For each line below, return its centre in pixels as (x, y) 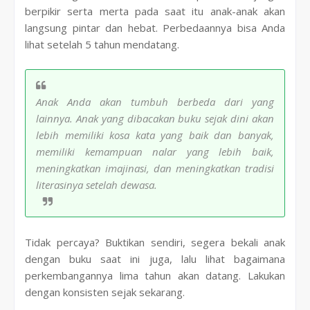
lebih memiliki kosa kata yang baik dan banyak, (155, 135)
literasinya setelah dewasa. (98, 184)
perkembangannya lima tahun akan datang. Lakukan (155, 275)
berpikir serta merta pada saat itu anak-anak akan (155, 11)
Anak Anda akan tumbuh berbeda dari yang (155, 101)
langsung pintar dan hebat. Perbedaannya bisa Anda (155, 27)
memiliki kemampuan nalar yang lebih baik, (155, 151)
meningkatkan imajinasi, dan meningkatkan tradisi (155, 168)
